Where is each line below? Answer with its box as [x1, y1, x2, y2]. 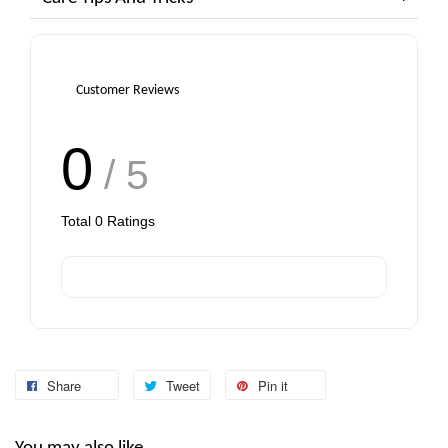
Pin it [258, 376, 288, 396]
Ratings [103, 213, 155, 230]
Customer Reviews [76, 83, 179, 99]
